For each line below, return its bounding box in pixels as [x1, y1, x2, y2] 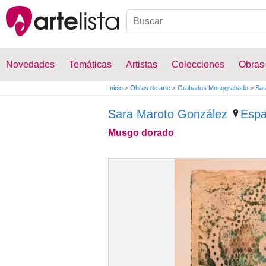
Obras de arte [130, 84, 170, 91]
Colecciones [172, 59, 224, 69]
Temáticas [69, 59, 112, 69]
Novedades [6, 59, 55, 69]
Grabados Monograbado [178, 84, 248, 91]
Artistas [126, 59, 157, 69]
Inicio [108, 84, 123, 91]
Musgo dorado [108, 128, 174, 138]
